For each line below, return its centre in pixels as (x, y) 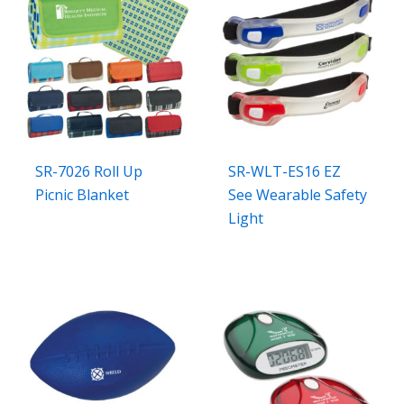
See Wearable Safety (298, 195)
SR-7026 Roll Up (89, 172)
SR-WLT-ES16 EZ (285, 172)
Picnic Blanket (83, 195)
